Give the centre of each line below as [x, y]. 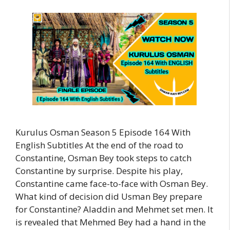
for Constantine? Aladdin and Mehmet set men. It [114, 209]
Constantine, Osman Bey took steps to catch [103, 158]
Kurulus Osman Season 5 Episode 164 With [103, 132]
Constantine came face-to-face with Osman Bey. [112, 183]
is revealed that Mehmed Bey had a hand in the [111, 222]
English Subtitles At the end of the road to [99, 145]
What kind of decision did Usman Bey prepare [109, 196]
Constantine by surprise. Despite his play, [99, 170]
